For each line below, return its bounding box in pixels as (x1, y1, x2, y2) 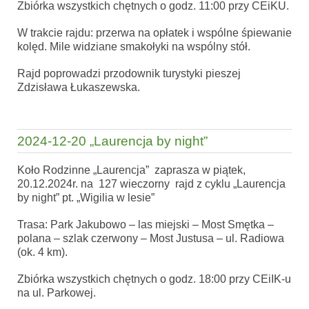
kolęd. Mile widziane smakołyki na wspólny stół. (17, 40, 250, 52)
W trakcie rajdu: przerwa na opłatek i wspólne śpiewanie (17, 26, 292, 39)
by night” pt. (17, 191, 77, 203)
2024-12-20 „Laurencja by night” (17, 134, 208, 149)
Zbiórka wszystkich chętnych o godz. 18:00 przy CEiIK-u (17, 272, 291, 285)
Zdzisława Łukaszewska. (17, 81, 140, 93)
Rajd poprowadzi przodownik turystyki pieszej (17, 67, 241, 79)
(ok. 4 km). (17, 246, 68, 258)
